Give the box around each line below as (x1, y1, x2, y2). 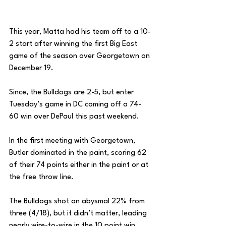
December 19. (9, 65, 55, 73)
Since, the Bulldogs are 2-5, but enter (9, 89, 136, 97)
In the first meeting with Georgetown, (9, 137, 137, 145)
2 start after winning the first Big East (9, 40, 139, 48)
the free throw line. (9, 174, 76, 182)
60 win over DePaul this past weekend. (9, 113, 141, 121)
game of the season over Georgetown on (9, 52, 152, 61)
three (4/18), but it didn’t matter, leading (9, 210, 149, 218)
